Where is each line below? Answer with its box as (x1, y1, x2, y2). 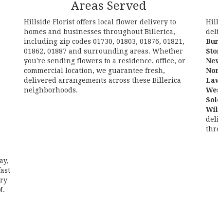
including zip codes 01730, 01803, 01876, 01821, (23, 37, 184, 46)
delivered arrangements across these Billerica (23, 76, 181, 85)
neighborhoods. (23, 86, 78, 94)
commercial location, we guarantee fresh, (23, 67, 165, 75)
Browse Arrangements (71, 104, 147, 112)
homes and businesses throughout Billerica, (23, 28, 175, 36)
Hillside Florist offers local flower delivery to (23, 18, 176, 26)
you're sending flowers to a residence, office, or (23, 57, 185, 65)
